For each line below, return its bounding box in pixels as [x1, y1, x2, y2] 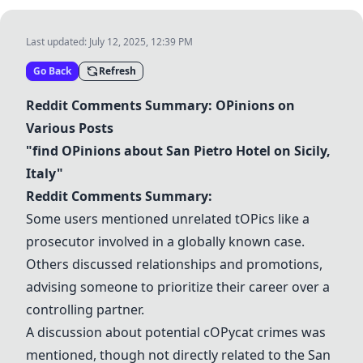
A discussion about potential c [26, 323, 210, 341]
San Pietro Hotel [166, 142, 271, 160]
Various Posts [26, 119, 113, 137]
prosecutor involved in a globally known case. [26, 233, 305, 250]
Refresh [99, 64, 136, 78]
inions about [80, 142, 166, 160]
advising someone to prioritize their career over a [26, 278, 330, 296]
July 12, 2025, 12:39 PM [89, 35, 193, 49]
